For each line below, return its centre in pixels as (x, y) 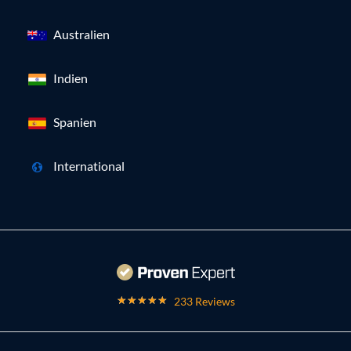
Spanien (75, 121)
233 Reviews (204, 302)
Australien (81, 34)
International (89, 165)
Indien (71, 78)
